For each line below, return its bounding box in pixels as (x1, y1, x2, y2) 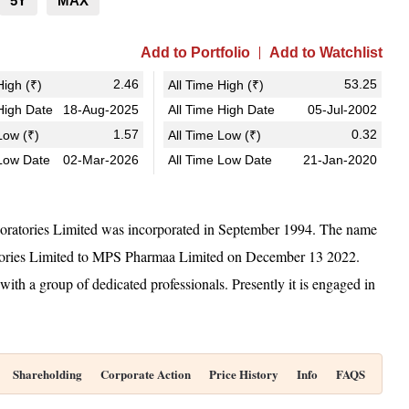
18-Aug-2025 (62, 102, 139, 117)
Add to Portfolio (140, 45, 250, 60)
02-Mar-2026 (62, 152, 139, 167)
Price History (209, 365, 278, 383)
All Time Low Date (167, 152, 272, 167)
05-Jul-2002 (307, 102, 377, 117)
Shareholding (13, 365, 82, 383)
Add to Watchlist (268, 45, 383, 60)
